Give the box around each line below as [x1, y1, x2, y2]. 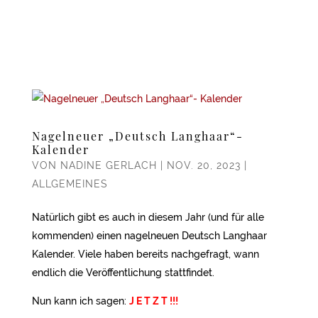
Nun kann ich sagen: [31, 295, 129, 307]
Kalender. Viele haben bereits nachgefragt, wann [31, 248, 259, 260]
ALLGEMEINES [31, 177, 108, 190]
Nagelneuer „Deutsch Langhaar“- [31, 128, 243, 143]
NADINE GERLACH [60, 159, 157, 171]
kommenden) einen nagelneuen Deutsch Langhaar [31, 229, 267, 241]
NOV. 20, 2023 [166, 159, 241, 171]
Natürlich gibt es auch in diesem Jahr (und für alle [31, 211, 264, 223]
